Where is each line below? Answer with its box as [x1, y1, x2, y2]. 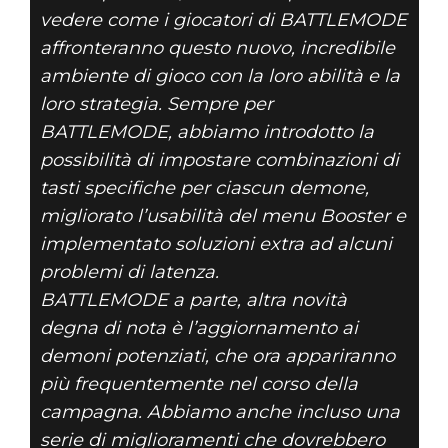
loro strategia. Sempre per [39, 92, 273, 115]
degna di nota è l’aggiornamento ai [39, 316, 358, 339]
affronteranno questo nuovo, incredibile [39, 36, 395, 59]
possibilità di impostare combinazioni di [39, 148, 399, 171]
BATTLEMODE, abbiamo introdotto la [39, 120, 374, 143]
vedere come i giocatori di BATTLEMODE [39, 8, 407, 31]
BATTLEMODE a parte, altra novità [39, 288, 347, 311]
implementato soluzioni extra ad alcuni [39, 232, 392, 255]
